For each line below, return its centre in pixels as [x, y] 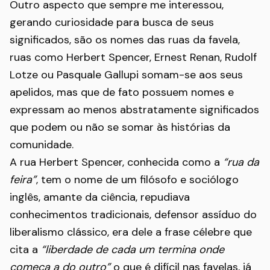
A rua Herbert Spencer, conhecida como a [116, 162]
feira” [23, 180]
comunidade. [42, 145]
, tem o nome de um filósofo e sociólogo [137, 180]
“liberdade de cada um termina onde [133, 250]
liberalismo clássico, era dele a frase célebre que [131, 232]
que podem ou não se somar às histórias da [120, 127]
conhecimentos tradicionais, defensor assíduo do [133, 215]
